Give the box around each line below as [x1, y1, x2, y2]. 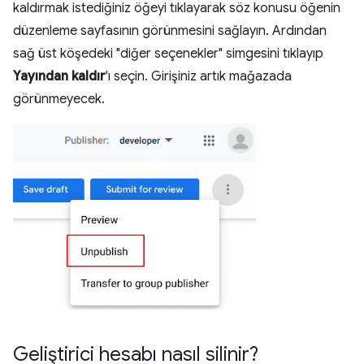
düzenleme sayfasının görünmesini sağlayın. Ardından [13, 23, 327, 39]
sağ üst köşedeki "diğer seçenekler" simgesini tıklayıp [13, 45, 323, 62]
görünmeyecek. [13, 91, 105, 107]
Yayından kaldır [13, 68, 106, 84]
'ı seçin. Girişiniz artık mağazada [106, 68, 292, 84]
